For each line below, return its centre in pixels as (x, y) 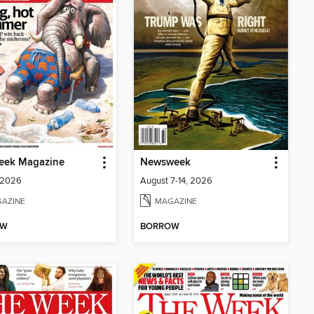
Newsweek (165, 162)
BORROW (160, 227)
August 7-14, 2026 (176, 180)
